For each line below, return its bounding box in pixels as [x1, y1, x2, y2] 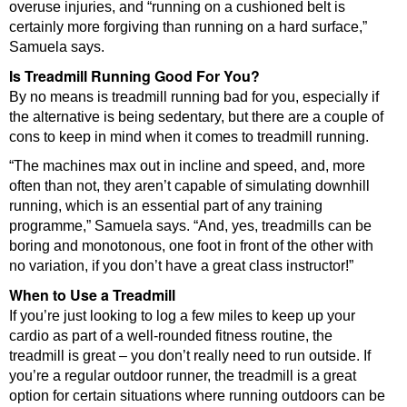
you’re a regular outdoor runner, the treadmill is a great [9, 367, 356, 383]
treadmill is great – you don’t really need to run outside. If [9, 347, 371, 363]
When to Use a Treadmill [9, 283, 175, 305]
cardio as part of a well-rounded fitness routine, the [9, 327, 333, 343]
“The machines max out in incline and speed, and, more [9, 157, 365, 174]
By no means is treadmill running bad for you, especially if [9, 88, 379, 104]
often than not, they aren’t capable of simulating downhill [9, 177, 370, 194]
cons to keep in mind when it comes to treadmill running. [9, 128, 369, 144]
